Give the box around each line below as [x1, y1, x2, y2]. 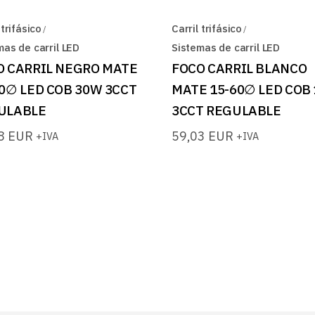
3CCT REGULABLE [172, 101, 281, 119]
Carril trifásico [172, 21, 243, 35]
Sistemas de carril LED [172, 40, 281, 54]
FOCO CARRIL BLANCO [172, 59, 307, 77]
